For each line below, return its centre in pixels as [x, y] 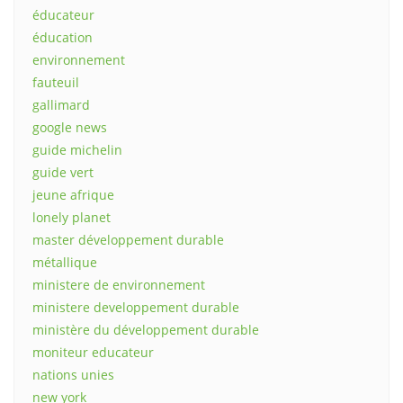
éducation [63, 38]
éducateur [63, 15]
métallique [65, 263]
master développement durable [128, 240]
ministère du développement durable [146, 330]
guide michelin [77, 150]
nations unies [73, 375]
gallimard [61, 105]
